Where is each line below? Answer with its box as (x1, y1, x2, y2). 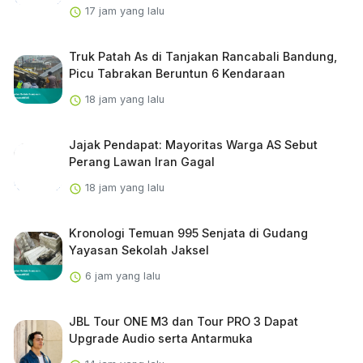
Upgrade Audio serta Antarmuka (68, 331, 253, 346)
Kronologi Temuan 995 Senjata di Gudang (68, 226, 308, 241)
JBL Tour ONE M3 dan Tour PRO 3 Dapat (68, 314, 298, 329)
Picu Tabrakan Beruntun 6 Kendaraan (68, 66, 285, 81)
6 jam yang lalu (81, 270, 160, 283)
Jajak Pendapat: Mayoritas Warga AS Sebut (68, 138, 318, 152)
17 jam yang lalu (81, 5, 164, 18)
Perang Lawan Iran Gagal (68, 155, 215, 169)
